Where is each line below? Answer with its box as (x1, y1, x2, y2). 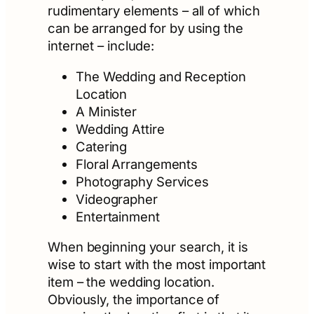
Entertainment (76, 208, 160, 224)
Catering (76, 138, 128, 154)
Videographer (76, 191, 158, 207)
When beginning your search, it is (48, 239, 248, 255)
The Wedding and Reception (76, 68, 246, 84)
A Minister (76, 103, 137, 119)
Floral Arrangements (76, 156, 198, 172)
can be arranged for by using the (48, 20, 243, 36)
